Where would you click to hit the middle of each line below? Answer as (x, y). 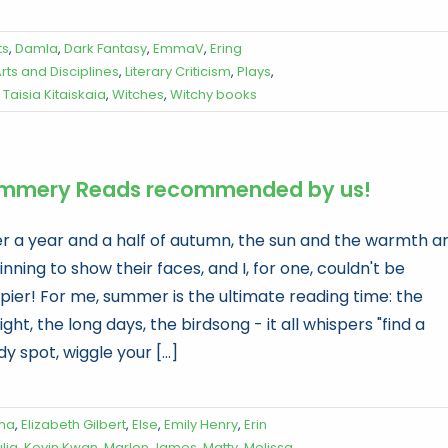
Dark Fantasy (105, 48)
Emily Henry (201, 424)
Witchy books (213, 94)
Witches (138, 94)
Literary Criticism (178, 71)
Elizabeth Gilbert (73, 424)
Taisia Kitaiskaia (54, 94)
